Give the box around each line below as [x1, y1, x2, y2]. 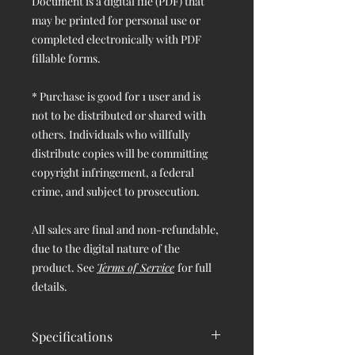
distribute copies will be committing [32, 145, 208, 161]
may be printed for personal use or [32, 12, 200, 28]
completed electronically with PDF [32, 31, 201, 47]
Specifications [32, 327, 113, 345]
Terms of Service [97, 259, 174, 275]
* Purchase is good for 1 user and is [32, 88, 200, 104]
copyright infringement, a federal [32, 164, 194, 180]
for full [175, 259, 212, 275]
